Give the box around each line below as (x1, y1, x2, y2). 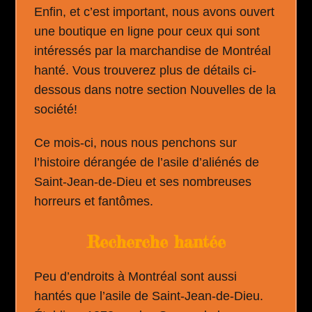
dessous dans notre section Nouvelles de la (34, 83, 276, 97)
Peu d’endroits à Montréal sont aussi (34, 270, 237, 283)
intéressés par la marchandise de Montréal (34, 44, 272, 58)
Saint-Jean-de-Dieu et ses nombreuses (34, 175, 252, 189)
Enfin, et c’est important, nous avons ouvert (34, 5, 275, 19)
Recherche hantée (86, 232, 226, 252)
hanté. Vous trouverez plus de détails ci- (34, 63, 257, 77)
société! (34, 102, 78, 116)
